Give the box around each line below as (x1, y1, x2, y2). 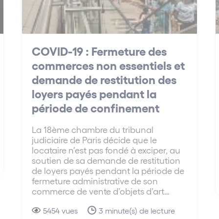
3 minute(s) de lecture (99, 206, 175, 216)
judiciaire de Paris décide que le (32, 134, 157, 145)
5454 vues (43, 206, 78, 216)
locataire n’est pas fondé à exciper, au (32, 145, 181, 155)
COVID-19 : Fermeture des (32, 44, 167, 58)
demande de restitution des (32, 72, 177, 87)
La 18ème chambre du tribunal (32, 124, 154, 135)
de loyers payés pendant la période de (32, 165, 185, 176)
